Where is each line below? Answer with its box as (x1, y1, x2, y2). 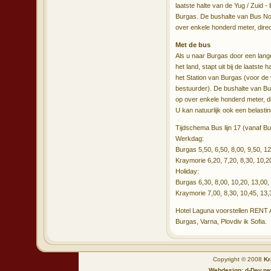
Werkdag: (175, 135, 204, 142)
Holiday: (175, 168, 199, 175)
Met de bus (175, 41, 211, 48)
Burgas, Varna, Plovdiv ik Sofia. (175, 218, 267, 225)
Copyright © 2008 (212, 256, 264, 263)
